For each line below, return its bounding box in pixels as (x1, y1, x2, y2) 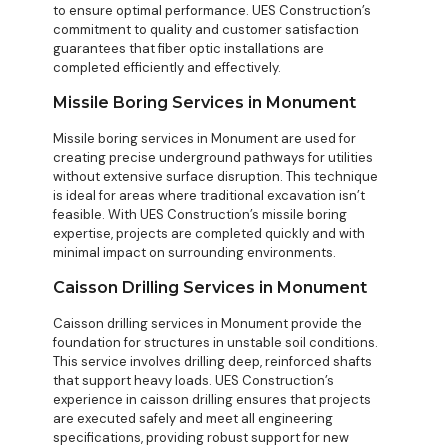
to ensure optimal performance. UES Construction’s (53, 2, 371, 20)
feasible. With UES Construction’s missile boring (53, 206, 347, 224)
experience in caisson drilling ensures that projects (53, 391, 371, 409)
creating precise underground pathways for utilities (53, 149, 373, 167)
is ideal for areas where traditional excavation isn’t (53, 187, 365, 205)
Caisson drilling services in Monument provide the (53, 315, 362, 333)
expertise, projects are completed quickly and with (53, 225, 365, 243)
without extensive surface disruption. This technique (53, 168, 378, 186)
